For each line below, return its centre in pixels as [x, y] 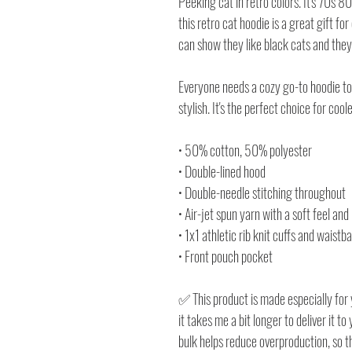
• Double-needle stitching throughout [262, 192]
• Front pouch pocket [225, 256]
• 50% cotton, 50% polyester [245, 150]
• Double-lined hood [222, 171]
